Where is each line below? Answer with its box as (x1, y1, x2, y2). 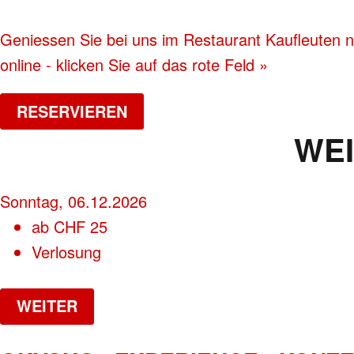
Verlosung (32, 240, 101, 263)
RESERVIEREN (17, 99, 127, 122)
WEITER (17, 294, 77, 318)
